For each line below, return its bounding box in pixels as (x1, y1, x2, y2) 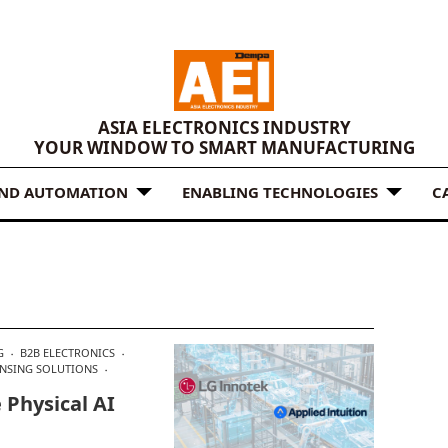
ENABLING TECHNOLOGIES (182, 181, 378, 202)
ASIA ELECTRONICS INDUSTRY (97, 116, 351, 140)
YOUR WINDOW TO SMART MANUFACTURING (33, 136, 415, 160)
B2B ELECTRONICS (20, 344, 115, 360)
